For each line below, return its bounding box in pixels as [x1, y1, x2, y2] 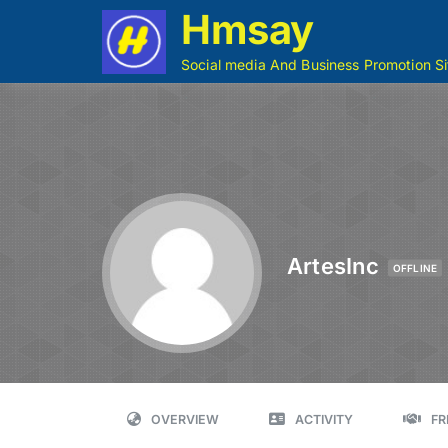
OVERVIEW [151, 412, 219, 427]
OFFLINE [392, 261, 438, 273]
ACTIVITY [295, 412, 353, 427]
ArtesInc [287, 252, 379, 279]
